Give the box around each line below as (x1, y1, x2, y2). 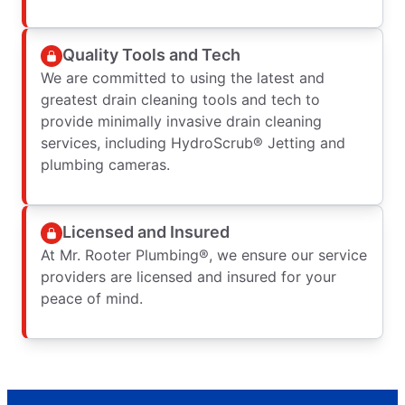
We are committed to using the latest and (41, 68, 325, 87)
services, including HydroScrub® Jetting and (41, 133, 345, 152)
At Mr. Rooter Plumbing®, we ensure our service (41, 245, 367, 264)
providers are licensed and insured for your (41, 267, 336, 286)
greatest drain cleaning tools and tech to (41, 89, 320, 108)
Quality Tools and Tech (62, 45, 240, 65)
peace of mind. (41, 288, 143, 307)
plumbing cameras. (41, 155, 170, 174)
